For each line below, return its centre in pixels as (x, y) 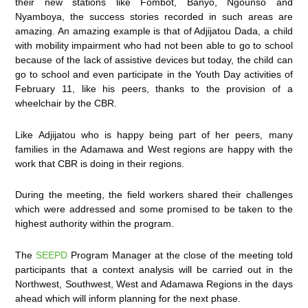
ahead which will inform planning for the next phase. (128, 298)
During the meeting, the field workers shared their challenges (154, 195)
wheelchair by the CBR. (66, 103)
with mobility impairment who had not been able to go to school (154, 46)
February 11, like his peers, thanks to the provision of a (154, 89)
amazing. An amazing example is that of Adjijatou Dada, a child (154, 31)
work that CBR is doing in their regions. (100, 163)
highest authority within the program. (95, 224)
